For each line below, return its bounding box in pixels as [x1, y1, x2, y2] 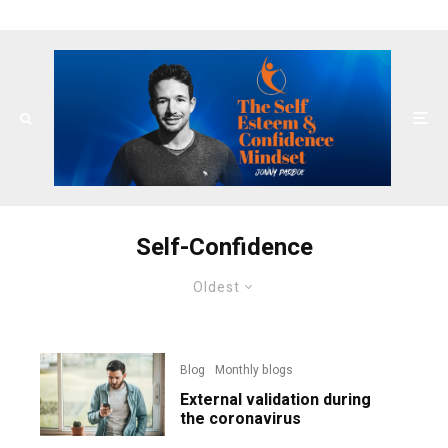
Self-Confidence [135, 230, 313, 266]
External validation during [180, 388, 372, 413]
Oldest [193, 277, 240, 299]
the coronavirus [180, 407, 302, 432]
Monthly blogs [215, 361, 294, 380]
